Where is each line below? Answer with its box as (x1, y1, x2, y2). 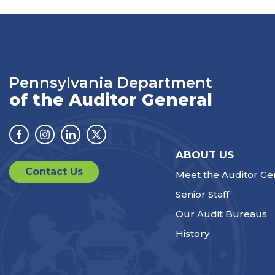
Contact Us (25, 165, 83, 177)
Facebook (14, 134, 71, 148)
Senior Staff (175, 188, 229, 200)
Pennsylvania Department (9, 74, 212, 91)
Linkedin (65, 134, 114, 148)
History (175, 227, 209, 239)
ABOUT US (175, 148, 234, 161)
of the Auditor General (9, 90, 212, 110)
